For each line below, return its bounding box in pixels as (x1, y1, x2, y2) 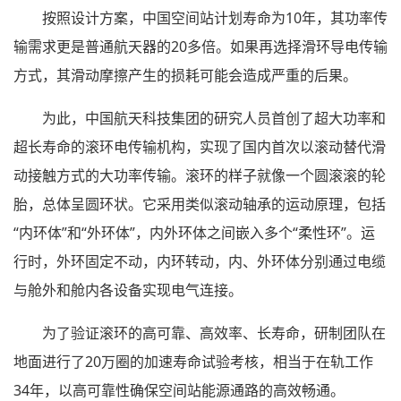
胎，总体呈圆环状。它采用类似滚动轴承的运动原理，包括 (13, 194, 386, 215)
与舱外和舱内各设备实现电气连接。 (13, 280, 243, 301)
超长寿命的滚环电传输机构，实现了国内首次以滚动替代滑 (13, 137, 386, 158)
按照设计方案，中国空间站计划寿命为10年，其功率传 (42, 8, 388, 29)
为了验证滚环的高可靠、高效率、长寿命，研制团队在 (42, 323, 386, 344)
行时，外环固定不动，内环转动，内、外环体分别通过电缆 (13, 252, 386, 272)
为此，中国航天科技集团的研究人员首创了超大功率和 (42, 108, 386, 129)
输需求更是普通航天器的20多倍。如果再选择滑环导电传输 (13, 37, 388, 57)
